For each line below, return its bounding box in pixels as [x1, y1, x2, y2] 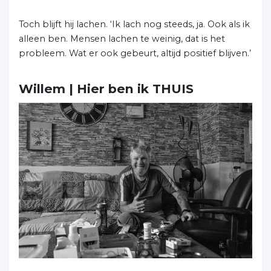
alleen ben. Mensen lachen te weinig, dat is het [19, 33, 225, 44]
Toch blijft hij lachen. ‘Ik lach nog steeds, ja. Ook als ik [19, 18, 250, 30]
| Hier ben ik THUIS [65, 80, 194, 96]
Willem [19, 80, 65, 96]
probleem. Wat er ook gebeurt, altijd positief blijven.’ [19, 47, 251, 59]
